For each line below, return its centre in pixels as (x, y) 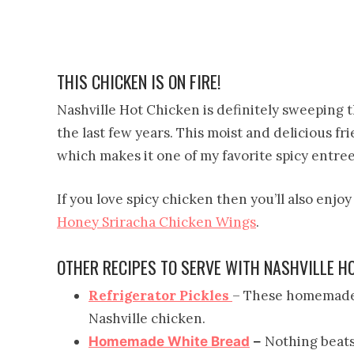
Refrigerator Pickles (160, 296)
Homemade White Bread (169, 342)
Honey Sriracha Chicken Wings (156, 222)
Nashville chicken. (147, 319)
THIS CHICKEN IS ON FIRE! (139, 82)
